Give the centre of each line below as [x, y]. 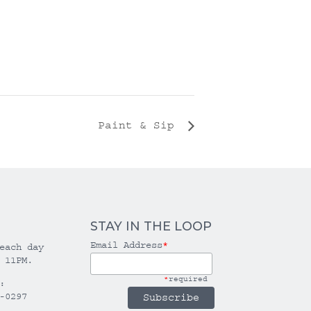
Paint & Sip [140, 125]
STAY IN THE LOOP [151, 226]
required [188, 279]
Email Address [126, 245]
